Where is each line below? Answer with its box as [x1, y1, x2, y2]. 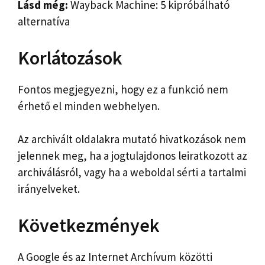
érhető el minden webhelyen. [18, 98, 160, 113]
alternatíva [18, 14, 70, 29]
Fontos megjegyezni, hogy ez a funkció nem [18, 82, 228, 96]
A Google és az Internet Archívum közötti [18, 249, 212, 264]
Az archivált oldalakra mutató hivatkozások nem [18, 132, 246, 147]
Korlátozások [18, 46, 122, 70]
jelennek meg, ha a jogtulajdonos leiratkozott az [18, 148, 247, 163]
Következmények [18, 213, 160, 237]
